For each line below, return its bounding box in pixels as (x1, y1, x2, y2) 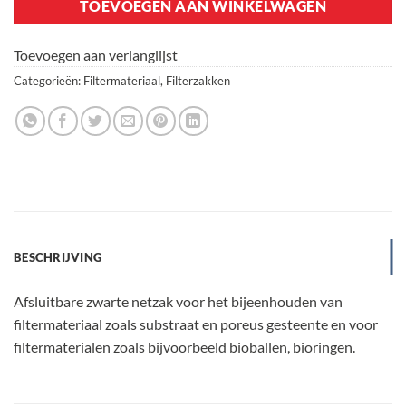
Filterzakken (166, 72, 230, 88)
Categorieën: (14, 72, 83, 88)
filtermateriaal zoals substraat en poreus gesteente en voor (14, 314, 378, 333)
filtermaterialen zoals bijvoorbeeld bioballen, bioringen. (14, 337, 355, 355)
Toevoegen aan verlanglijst (14, 45, 178, 63)
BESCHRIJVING (14, 249, 102, 265)
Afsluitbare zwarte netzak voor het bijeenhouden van (14, 292, 343, 310)
